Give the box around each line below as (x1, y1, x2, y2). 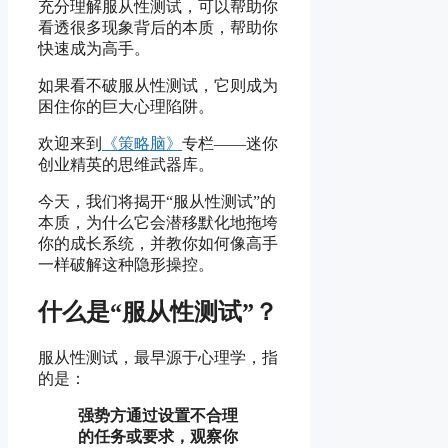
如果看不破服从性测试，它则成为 (38, 77, 278, 95)
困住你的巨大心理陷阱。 (38, 98, 214, 116)
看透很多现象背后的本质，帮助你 (38, 19, 278, 37)
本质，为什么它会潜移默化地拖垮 (38, 214, 278, 232)
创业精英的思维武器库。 (38, 156, 214, 174)
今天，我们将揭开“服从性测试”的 (38, 193, 276, 211)
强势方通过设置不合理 (78, 407, 238, 425)
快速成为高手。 (38, 40, 150, 58)
